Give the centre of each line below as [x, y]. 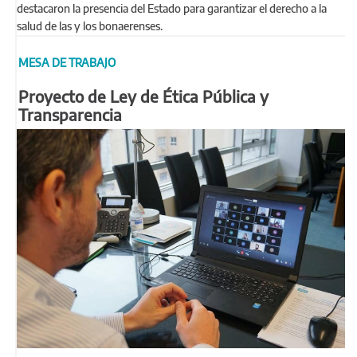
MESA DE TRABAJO [67, 62]
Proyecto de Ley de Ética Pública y [143, 96]
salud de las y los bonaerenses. [90, 26]
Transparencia [70, 114]
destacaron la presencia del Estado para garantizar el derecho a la [172, 8]
